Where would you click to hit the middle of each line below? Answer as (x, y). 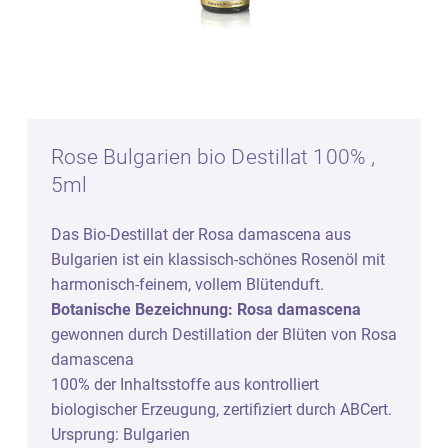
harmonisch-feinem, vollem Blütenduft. (187, 284)
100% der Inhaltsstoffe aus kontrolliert (184, 384)
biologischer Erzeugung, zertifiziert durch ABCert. (221, 409)
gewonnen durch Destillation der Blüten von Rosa (223, 334)
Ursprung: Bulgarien (120, 434)
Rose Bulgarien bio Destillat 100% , (213, 156)
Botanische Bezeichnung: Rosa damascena (205, 309)
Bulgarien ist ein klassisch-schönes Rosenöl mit (217, 259)
